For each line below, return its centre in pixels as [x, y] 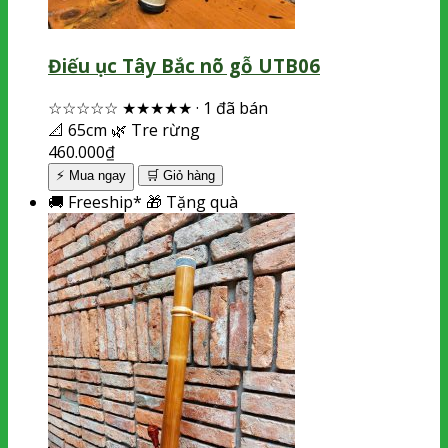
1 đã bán [233, 107]
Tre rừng [163, 129]
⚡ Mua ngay [91, 175]
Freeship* [105, 201]
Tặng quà [200, 201]
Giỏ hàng [189, 175]
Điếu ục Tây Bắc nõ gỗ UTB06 [184, 66]
